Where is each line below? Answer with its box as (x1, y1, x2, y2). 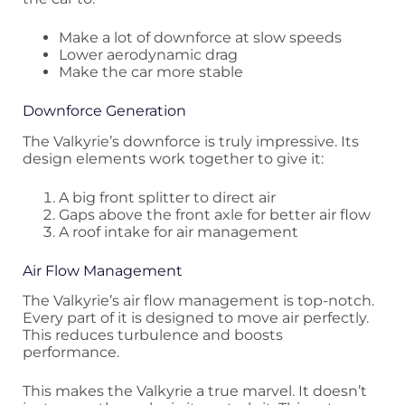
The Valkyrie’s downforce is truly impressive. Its (23, 132, 359, 150)
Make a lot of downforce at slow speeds (59, 28, 342, 46)
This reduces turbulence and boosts (23, 326, 283, 344)
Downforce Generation (23, 101, 186, 119)
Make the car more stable (59, 62, 243, 80)
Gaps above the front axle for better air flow (59, 205, 371, 223)
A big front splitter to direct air (59, 188, 276, 206)
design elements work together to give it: (23, 149, 324, 167)
